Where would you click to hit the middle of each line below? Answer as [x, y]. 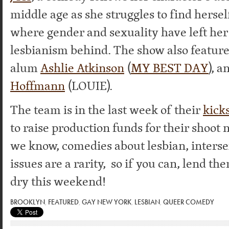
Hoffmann [38, 86]
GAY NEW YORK [107, 202]
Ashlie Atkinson [82, 68]
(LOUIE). [89, 86]
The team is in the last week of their [107, 110]
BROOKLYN [28, 202]
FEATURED [63, 202]
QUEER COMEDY [189, 202]
